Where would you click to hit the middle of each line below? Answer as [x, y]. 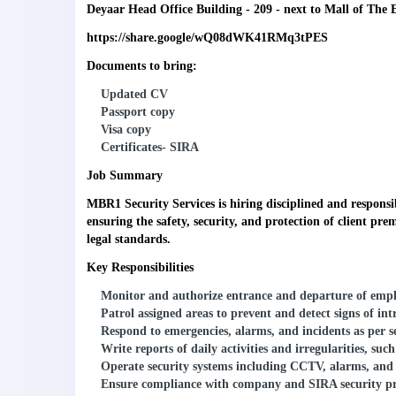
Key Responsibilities [140, 268]
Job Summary [125, 176]
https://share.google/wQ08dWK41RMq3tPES [207, 38]
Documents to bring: [142, 66]
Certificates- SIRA [150, 148]
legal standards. [129, 240]
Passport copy [138, 112]
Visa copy [126, 130]
